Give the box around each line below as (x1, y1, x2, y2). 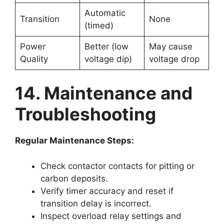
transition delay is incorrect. (40, 198, 151, 208)
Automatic (84, 7, 125, 18)
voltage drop (148, 53, 199, 64)
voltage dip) (84, 53, 132, 64)
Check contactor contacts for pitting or (40, 160, 194, 171)
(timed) (84, 20, 113, 30)
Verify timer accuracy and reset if (40, 185, 173, 196)
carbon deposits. (40, 173, 108, 183)
